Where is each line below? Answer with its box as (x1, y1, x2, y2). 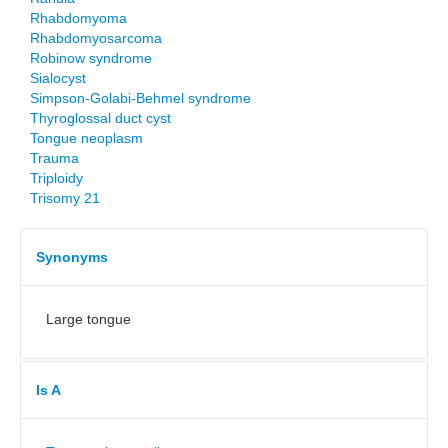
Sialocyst (30, 70, 86, 86)
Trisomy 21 (30, 190, 100, 206)
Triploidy (30, 170, 83, 186)
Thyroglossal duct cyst (30, 110, 171, 126)
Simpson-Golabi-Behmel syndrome (30, 90, 251, 106)
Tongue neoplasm (30, 130, 143, 146)
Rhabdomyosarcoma (30, 30, 162, 46)
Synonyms (36, 249, 108, 265)
